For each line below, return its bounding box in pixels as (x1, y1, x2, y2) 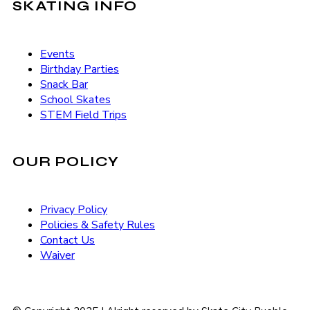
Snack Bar (40, 76, 88, 92)
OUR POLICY (12, 153, 119, 171)
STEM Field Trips (40, 107, 127, 122)
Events (40, 46, 75, 62)
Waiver (40, 247, 75, 263)
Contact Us (40, 232, 95, 248)
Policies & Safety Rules (40, 217, 155, 232)
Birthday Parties (40, 61, 119, 77)
